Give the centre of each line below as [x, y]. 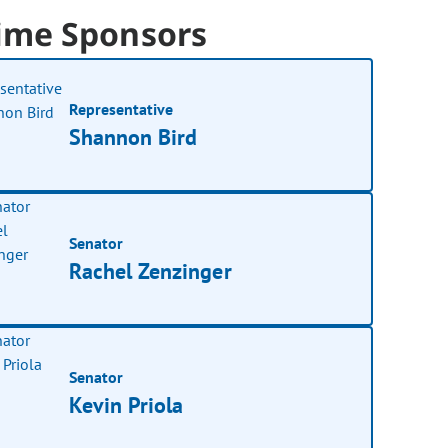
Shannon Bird [133, 136]
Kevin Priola [126, 404]
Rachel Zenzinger [150, 270]
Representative [121, 108]
